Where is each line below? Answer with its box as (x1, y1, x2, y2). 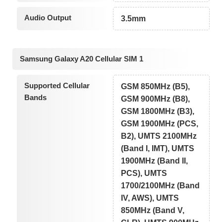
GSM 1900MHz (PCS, (121, 119, 199, 128)
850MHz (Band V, (121, 206, 185, 215)
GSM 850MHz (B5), (121, 82, 190, 91)
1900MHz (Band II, (121, 156, 188, 165)
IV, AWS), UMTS (121, 193, 179, 202)
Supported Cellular (24, 81, 90, 90)
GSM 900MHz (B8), (121, 94, 190, 103)
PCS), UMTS (121, 168, 167, 177)
